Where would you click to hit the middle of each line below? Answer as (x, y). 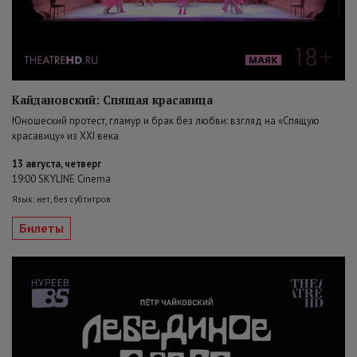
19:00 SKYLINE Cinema (61, 179)
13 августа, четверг (57, 164)
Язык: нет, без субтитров (61, 200)
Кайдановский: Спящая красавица (112, 100)
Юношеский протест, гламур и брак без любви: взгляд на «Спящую (166, 121)
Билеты (41, 228)
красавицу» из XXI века (65, 136)
